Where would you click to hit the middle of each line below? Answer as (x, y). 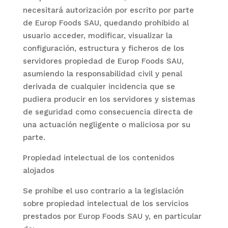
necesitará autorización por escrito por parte (108, 10)
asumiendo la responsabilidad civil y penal (102, 74)
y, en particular (173, 216)
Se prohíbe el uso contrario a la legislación (103, 191)
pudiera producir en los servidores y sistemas (109, 99)
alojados (38, 170)
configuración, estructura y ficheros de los (103, 48)
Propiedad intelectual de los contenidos (98, 158)
